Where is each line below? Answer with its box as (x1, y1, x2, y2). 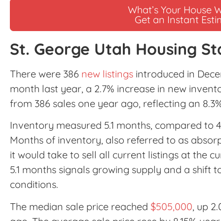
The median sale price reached (10, 200, 150, 213)
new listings (81, 67, 133, 80)
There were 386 (10, 67, 81, 80)
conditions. (10, 178, 58, 191)
